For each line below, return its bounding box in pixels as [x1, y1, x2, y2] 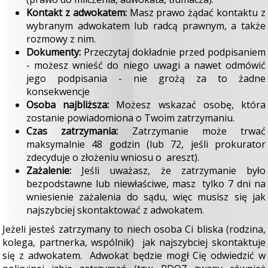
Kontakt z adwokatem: [26, 6, 127, 19]
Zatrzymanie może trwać [118, 124, 266, 138]
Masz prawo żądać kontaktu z [126, 6, 266, 19]
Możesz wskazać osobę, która [109, 98, 266, 111]
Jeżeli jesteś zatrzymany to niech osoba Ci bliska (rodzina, [2, 223, 266, 236]
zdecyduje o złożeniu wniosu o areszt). [26, 151, 199, 164]
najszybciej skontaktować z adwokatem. [26, 203, 204, 217]
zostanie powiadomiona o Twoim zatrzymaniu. [26, 111, 234, 124]
